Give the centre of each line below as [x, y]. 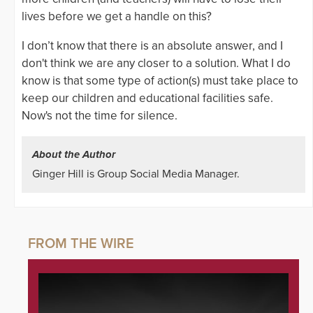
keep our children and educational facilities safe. [147, 99]
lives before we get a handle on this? [118, 17]
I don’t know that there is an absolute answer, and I [152, 46]
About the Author [74, 155]
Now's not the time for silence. [100, 116]
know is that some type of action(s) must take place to [160, 81]
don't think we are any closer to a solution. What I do [156, 64]
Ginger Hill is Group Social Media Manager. [136, 174]
